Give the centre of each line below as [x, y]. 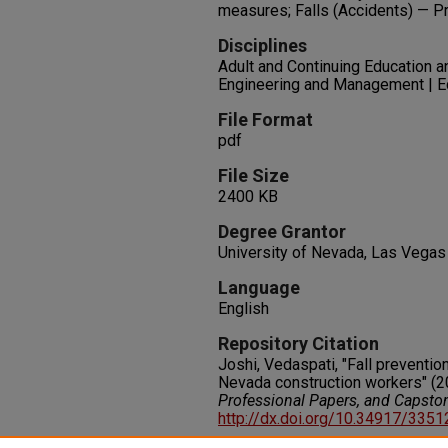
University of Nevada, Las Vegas [332, 252]
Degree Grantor [282, 231]
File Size [253, 175]
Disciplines [262, 45]
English [243, 308]
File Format [265, 119]
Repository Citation [298, 343]
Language [259, 287]
